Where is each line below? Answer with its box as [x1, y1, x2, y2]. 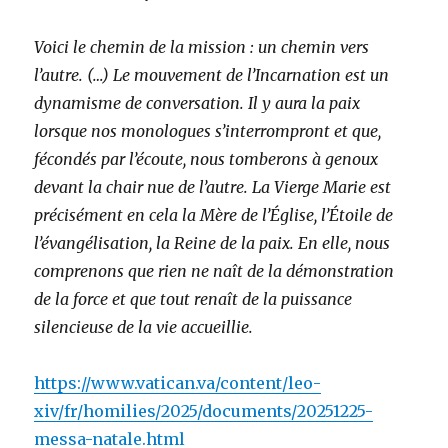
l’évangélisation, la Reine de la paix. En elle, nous [34, 232, 391, 253]
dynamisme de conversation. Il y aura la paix [34, 92, 361, 113]
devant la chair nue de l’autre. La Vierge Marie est [34, 176, 392, 197]
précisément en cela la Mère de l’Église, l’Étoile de [34, 204, 394, 225]
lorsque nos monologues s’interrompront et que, [34, 120, 382, 141]
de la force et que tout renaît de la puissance [34, 288, 353, 309]
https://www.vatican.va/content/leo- [34, 372, 322, 393]
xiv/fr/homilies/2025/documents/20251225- [34, 400, 374, 421]
